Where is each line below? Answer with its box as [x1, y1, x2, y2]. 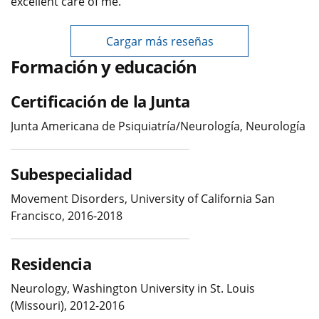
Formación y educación [11, 54, 197, 78]
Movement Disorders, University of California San [11, 190, 275, 206]
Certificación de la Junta [11, 90, 190, 112]
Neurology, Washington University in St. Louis [11, 280, 255, 296]
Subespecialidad [11, 162, 132, 184]
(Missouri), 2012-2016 [11, 297, 125, 313]
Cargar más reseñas [105, 33, 214, 49]
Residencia [11, 252, 92, 274]
